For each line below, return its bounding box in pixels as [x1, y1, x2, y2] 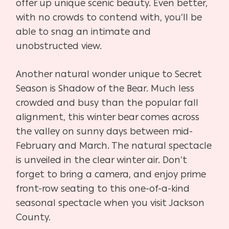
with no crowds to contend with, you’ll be [16, 11, 202, 23]
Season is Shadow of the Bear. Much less [16, 82, 195, 94]
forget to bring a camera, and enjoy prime [16, 168, 207, 180]
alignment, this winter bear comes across [16, 111, 200, 123]
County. [16, 211, 51, 223]
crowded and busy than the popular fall [16, 97, 199, 108]
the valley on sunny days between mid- [16, 125, 193, 137]
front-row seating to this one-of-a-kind [16, 182, 190, 194]
